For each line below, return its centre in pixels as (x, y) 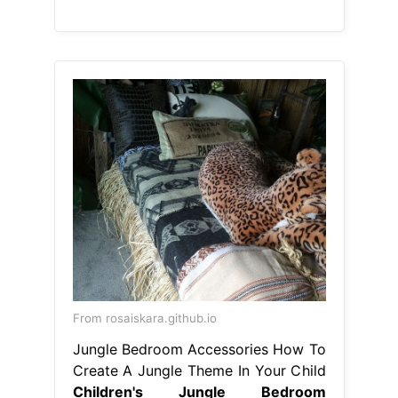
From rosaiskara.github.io (144, 318)
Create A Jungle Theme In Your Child (199, 370)
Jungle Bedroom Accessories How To (199, 349)
